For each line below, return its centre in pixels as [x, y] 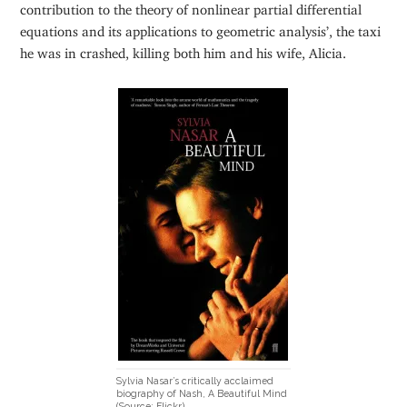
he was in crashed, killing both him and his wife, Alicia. [184, 49]
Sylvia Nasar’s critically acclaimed [195, 381]
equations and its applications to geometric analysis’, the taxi [201, 27]
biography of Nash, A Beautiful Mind [202, 394]
